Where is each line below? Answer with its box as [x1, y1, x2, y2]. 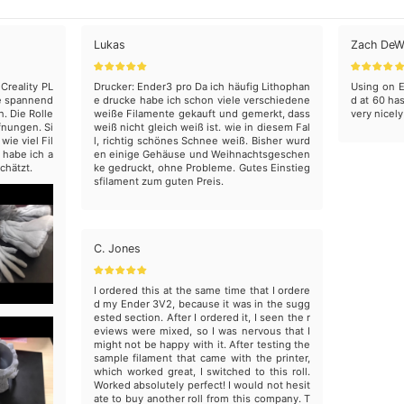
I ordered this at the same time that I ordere [93, 283, 311, 297]
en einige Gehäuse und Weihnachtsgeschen [93, 147, 311, 161]
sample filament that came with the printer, [93, 351, 311, 364]
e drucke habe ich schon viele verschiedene [93, 93, 311, 106]
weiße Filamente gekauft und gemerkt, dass [93, 106, 311, 120]
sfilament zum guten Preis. [93, 174, 224, 188]
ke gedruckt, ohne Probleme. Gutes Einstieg [93, 161, 311, 174]
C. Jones [93, 242, 141, 256]
